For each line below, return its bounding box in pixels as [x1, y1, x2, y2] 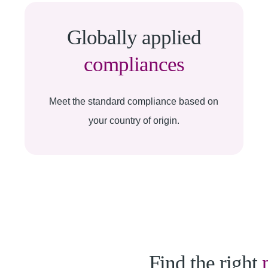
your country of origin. [88, 115, 179, 126]
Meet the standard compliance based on [49, 96, 219, 106]
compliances [83, 53, 184, 76]
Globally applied [66, 26, 201, 49]
